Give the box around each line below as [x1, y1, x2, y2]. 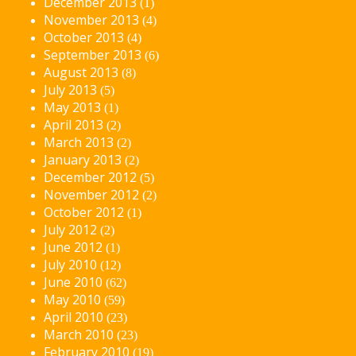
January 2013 [44, 150, 122, 168]
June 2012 [44, 238, 103, 256]
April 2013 [44, 115, 103, 133]
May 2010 [44, 290, 101, 308]
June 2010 [44, 273, 103, 291]
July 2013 [44, 80, 97, 99]
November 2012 [44, 185, 139, 203]
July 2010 [44, 255, 97, 273]
